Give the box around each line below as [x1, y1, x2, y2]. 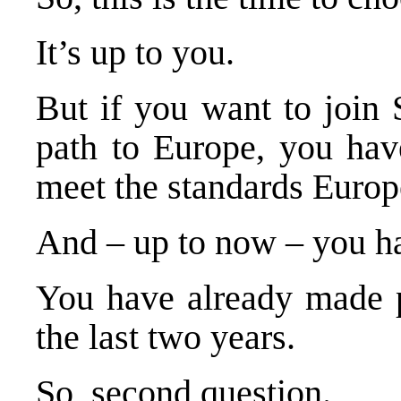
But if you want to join [36, 87, 393, 128]
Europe [153, 126, 257, 167]
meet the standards [36, 166, 312, 207]
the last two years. [36, 316, 295, 357]
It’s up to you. [36, 31, 235, 73]
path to [36, 126, 154, 167]
